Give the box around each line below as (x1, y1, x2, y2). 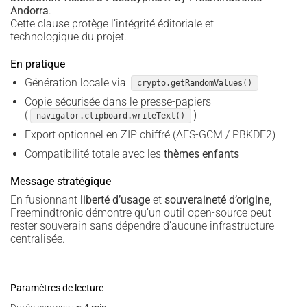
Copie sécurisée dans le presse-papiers (24, 95, 211, 109)
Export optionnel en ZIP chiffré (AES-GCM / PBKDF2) (24, 127, 275, 141)
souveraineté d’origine (164, 193, 269, 207)
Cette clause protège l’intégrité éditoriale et (10, 16, 214, 30)
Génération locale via (24, 75, 129, 89)
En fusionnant (10, 193, 80, 207)
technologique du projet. (10, 29, 127, 43)
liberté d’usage (80, 193, 150, 207)
